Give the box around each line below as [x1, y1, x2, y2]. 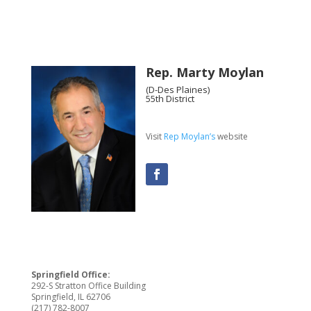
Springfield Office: [31, 269, 110, 281]
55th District [145, 92, 194, 105]
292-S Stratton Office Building [31, 280, 146, 292]
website [215, 131, 248, 142]
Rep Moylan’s [163, 131, 215, 142]
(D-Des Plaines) [145, 83, 210, 96]
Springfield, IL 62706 [31, 291, 110, 303]
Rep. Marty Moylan [145, 64, 264, 81]
